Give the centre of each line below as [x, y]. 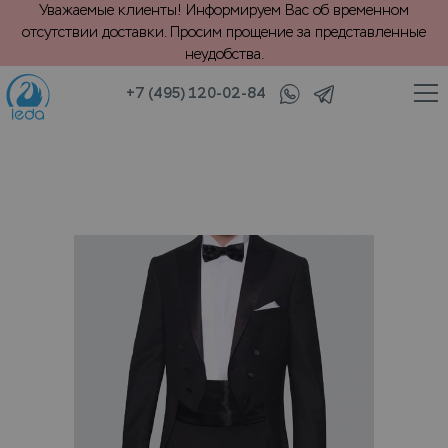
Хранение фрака [379, 120]
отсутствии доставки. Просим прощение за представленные [224, 32]
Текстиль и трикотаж [92, 120]
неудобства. [224, 54]
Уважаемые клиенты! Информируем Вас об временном [224, 10]
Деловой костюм [243, 120]
